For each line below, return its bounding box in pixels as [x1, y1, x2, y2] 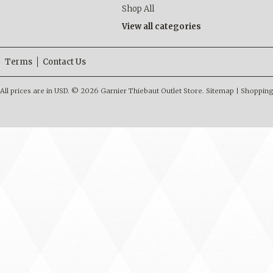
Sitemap [206, 87, 234, 95]
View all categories [122, 21, 201, 32]
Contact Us [43, 57, 86, 67]
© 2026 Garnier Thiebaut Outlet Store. [69, 87, 206, 95]
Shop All [122, 4, 154, 14]
